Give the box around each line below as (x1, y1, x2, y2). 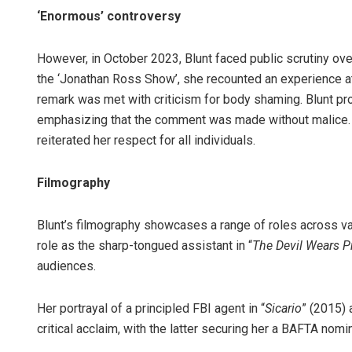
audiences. (37, 258, 96, 273)
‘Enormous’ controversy (37, 8, 181, 24)
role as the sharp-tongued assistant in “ (37, 237, 252, 253)
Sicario (265, 300, 302, 316)
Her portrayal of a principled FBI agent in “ (37, 300, 265, 316)
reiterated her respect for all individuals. (37, 132, 255, 148)
